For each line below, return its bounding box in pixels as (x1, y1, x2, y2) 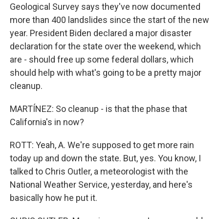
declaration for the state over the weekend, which (10, 41, 201, 51)
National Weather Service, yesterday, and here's (10, 179, 193, 190)
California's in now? (10, 117, 84, 127)
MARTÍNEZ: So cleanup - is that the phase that (10, 104, 187, 114)
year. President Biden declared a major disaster (10, 28, 192, 38)
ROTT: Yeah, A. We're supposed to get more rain (10, 140, 194, 150)
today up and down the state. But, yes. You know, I (10, 153, 201, 163)
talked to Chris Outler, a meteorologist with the (10, 166, 188, 176)
